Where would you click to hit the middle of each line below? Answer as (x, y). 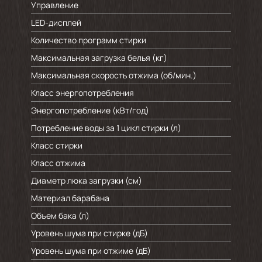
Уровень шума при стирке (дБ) (89, 233)
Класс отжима (58, 163)
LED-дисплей (56, 22)
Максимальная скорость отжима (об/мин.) (113, 75)
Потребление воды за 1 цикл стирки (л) (106, 127)
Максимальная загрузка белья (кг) (99, 57)
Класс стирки (56, 145)
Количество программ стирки (88, 40)
